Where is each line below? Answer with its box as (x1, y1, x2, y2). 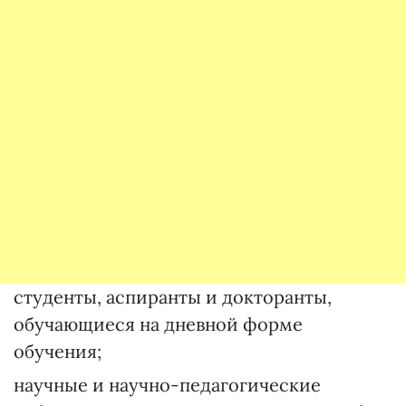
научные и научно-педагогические (14, 373, 321, 396)
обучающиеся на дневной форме (14, 313, 303, 335)
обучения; (14, 340, 101, 362)
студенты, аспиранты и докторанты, (14, 285, 332, 308)
